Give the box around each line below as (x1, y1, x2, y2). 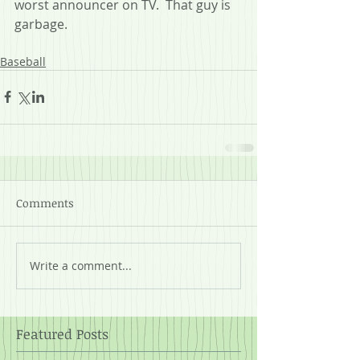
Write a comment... (30, 258, 132, 274)
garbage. (14, 14, 67, 33)
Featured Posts (16, 324, 108, 343)
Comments (16, 194, 74, 211)
